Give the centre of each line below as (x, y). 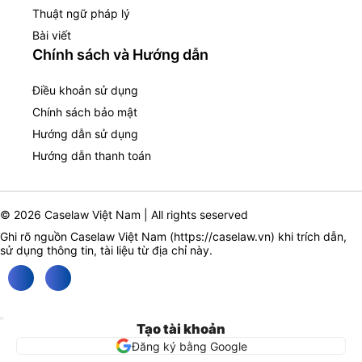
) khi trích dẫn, (309, 237)
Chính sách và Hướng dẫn (120, 55)
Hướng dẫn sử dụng (85, 134)
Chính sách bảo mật (85, 112)
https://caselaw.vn (222, 237)
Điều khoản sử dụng (85, 90)
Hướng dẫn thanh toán (92, 156)
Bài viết (52, 36)
